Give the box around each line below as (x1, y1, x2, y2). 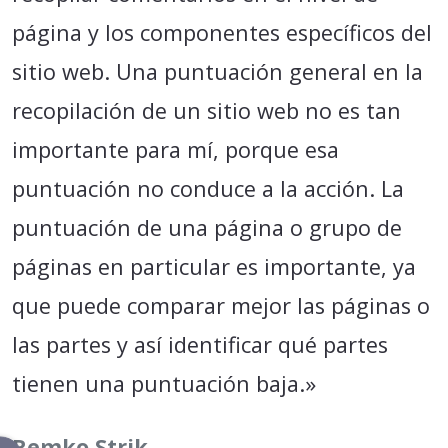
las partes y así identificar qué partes (12, 330, 388, 359)
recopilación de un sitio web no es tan (12, 96, 401, 125)
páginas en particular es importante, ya (12, 252, 416, 281)
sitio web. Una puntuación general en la (12, 57, 423, 86)
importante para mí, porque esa (12, 135, 339, 164)
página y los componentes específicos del (12, 18, 432, 47)
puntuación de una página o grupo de (12, 213, 402, 242)
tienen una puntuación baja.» (12, 369, 316, 398)
